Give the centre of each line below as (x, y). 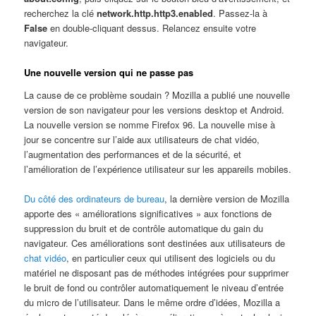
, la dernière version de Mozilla (227, 198)
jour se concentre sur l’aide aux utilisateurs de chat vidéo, (142, 139)
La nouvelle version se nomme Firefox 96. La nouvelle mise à (150, 124)
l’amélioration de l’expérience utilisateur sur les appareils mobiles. (158, 169)
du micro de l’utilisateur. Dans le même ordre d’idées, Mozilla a (152, 302)
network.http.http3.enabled (155, 13)
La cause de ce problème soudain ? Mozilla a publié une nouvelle (157, 95)
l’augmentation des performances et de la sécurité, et (133, 154)
